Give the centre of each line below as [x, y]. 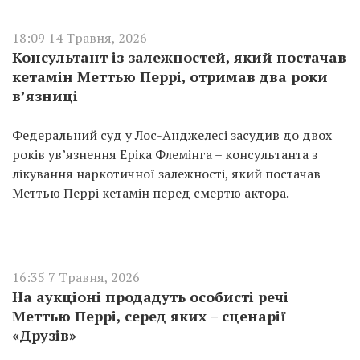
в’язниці [45, 96]
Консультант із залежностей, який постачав [179, 57]
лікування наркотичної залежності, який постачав [166, 174]
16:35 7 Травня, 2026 [76, 277]
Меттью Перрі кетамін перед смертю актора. [151, 193]
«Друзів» [44, 335]
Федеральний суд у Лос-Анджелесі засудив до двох [172, 135]
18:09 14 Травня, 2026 [80, 38]
